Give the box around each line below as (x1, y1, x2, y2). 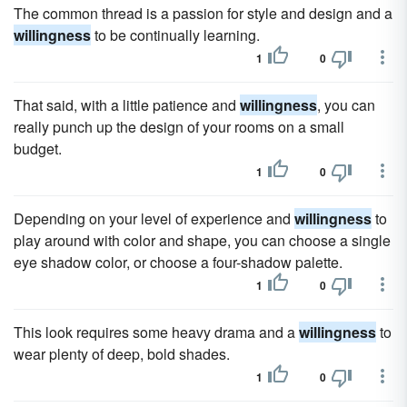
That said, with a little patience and (14, 94, 240, 115)
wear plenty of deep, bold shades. (14, 343, 230, 364)
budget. (14, 138, 62, 159)
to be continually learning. (91, 25, 260, 45)
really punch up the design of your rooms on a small (14, 116, 344, 137)
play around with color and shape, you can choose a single (14, 230, 391, 251)
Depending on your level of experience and (14, 208, 294, 229)
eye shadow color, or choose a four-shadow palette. (14, 252, 342, 273)
